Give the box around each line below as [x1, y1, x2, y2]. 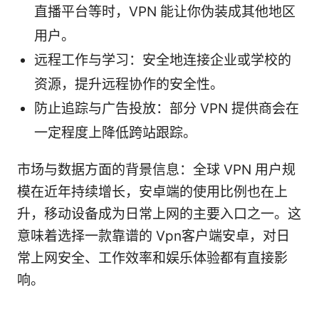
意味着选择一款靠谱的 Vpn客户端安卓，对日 [17, 227, 290, 244]
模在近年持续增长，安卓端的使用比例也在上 [17, 183, 288, 200]
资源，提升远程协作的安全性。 [34, 75, 224, 93]
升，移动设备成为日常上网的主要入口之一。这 [17, 205, 301, 222]
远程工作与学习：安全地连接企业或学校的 [34, 51, 291, 68]
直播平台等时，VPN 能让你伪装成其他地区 [34, 3, 296, 20]
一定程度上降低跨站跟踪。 [34, 124, 197, 141]
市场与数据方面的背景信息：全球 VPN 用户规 [17, 161, 296, 178]
